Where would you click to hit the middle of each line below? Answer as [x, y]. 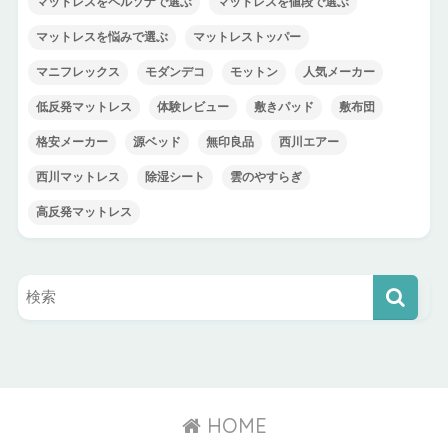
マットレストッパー [246, 37]
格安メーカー [71, 142]
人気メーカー [338, 72]
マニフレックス [77, 72]
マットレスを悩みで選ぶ [101, 37]
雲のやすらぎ [265, 177]
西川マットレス [77, 177]
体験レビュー [192, 107]
